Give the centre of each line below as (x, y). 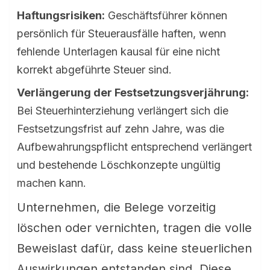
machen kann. (52, 183)
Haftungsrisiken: (61, 15)
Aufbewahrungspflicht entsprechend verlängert (134, 147)
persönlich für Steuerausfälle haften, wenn (121, 33)
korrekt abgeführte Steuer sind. (94, 70)
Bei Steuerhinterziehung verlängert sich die (123, 111)
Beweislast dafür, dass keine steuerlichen (134, 248)
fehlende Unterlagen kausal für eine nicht (118, 52)
